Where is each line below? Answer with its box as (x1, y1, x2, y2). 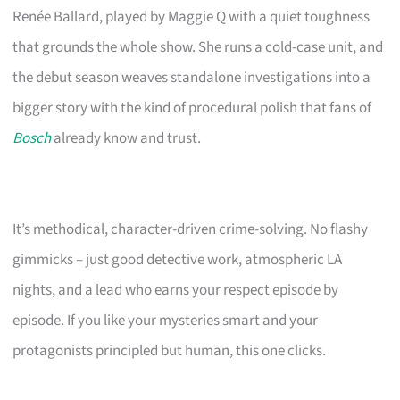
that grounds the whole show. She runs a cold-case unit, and (12, 36, 384, 58)
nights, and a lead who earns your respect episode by (12, 279, 339, 301)
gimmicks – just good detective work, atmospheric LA (12, 248, 343, 271)
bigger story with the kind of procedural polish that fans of (12, 96, 372, 119)
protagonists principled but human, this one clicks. (12, 339, 327, 362)
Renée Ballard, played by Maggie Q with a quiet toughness (12, 5, 371, 28)
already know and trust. (51, 127, 202, 149)
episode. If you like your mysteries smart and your (12, 309, 319, 331)
